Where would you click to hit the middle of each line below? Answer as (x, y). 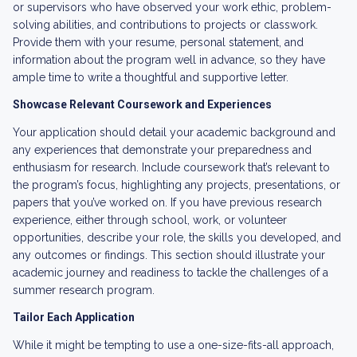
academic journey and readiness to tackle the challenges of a (171, 273)
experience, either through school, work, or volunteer (150, 220)
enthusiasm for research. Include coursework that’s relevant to (171, 167)
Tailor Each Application (74, 317)
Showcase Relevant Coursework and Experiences (142, 104)
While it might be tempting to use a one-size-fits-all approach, (173, 345)
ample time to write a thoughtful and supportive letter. (151, 77)
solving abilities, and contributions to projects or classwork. (165, 25)
